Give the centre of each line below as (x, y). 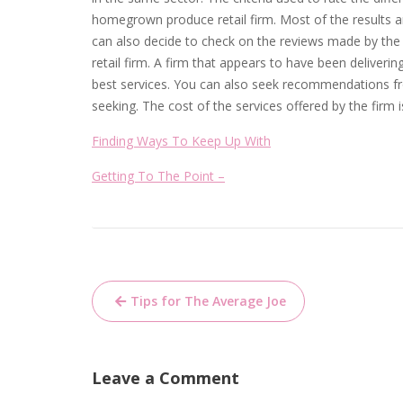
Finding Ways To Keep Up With (181, 141)
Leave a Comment (166, 378)
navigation (157, 324)
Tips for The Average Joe (208, 301)
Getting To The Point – (158, 176)
